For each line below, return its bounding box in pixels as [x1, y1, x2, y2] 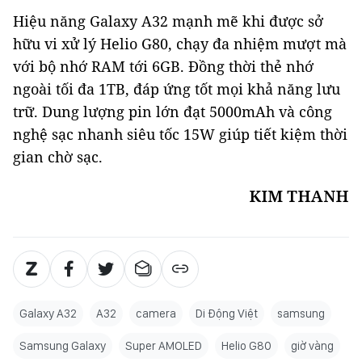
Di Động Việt [196, 305, 258, 321]
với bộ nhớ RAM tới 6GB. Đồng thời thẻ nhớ [13, 56, 314, 76]
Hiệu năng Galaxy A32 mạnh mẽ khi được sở [13, 11, 323, 31]
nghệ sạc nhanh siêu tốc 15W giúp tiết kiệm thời [13, 124, 347, 144]
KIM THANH [249, 184, 349, 207]
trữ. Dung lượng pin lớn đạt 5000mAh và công [13, 101, 332, 121]
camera [136, 305, 176, 321]
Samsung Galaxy [19, 338, 106, 353]
